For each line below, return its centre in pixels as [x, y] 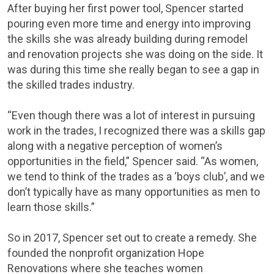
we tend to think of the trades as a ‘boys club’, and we [136, 177]
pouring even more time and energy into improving [129, 24]
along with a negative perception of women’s [115, 146]
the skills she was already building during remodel [128, 39]
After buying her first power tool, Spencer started [125, 9]
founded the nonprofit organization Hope [106, 253]
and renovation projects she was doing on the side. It [135, 54]
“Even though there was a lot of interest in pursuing [131, 116]
